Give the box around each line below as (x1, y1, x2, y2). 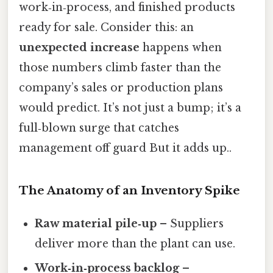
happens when (140, 40, 222, 54)
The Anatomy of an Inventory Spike (19, 183, 240, 198)
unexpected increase (19, 40, 140, 54)
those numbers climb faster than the (19, 60, 221, 74)
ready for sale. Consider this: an (19, 20, 194, 34)
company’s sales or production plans (19, 80, 223, 94)
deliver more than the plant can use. (35, 237, 236, 251)
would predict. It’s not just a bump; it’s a (19, 101, 241, 115)
